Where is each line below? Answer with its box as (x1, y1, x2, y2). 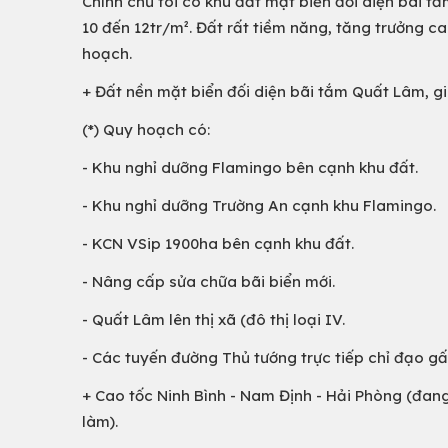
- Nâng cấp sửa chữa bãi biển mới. (82, 272, 335, 291)
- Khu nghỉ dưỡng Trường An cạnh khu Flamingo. (82, 196, 436, 215)
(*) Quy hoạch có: (82, 120, 210, 139)
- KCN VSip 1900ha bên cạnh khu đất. (82, 234, 354, 253)
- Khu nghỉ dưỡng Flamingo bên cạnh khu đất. (82, 158, 418, 177)
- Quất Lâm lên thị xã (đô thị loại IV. (82, 310, 345, 329)
